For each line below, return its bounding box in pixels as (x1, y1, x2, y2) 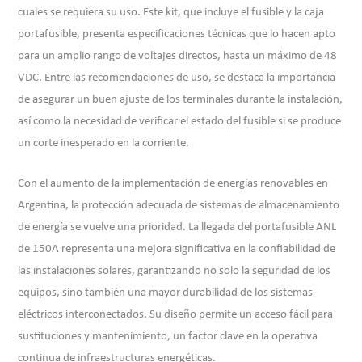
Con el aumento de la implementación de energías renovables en (18, 178, 329, 190)
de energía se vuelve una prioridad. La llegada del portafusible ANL (18, 221, 337, 234)
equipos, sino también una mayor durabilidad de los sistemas (18, 287, 314, 299)
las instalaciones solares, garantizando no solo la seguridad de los (18, 265, 331, 277)
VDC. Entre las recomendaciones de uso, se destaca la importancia (18, 71, 336, 84)
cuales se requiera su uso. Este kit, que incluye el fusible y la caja (18, 6, 325, 19)
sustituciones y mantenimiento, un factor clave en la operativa (18, 330, 318, 343)
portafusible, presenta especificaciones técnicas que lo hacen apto (18, 27, 336, 40)
